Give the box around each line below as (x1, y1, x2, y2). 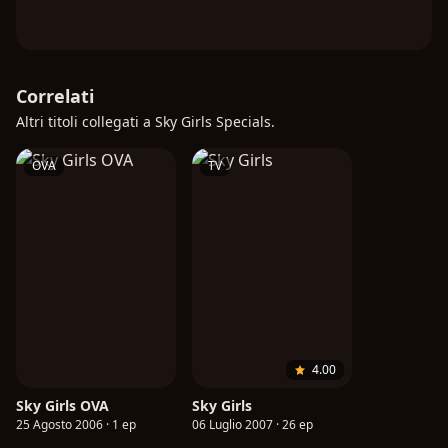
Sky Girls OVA (16, 396, 109, 416)
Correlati (16, 84, 94, 109)
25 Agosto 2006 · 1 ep (16, 416, 136, 434)
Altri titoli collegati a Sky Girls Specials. (16, 112, 275, 132)
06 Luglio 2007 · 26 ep (192, 416, 313, 434)
